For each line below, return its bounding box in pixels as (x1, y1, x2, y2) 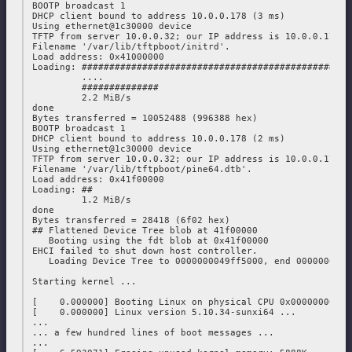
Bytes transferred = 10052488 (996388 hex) (27, 113, 258, 124)
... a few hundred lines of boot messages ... (27, 328, 274, 339)
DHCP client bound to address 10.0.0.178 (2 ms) (27, 134, 285, 145)
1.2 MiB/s (27, 195, 131, 206)
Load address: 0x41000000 (27, 52, 164, 63)
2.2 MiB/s (27, 93, 131, 104)
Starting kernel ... (27, 277, 137, 288)
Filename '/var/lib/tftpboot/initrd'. (27, 42, 230, 53)
